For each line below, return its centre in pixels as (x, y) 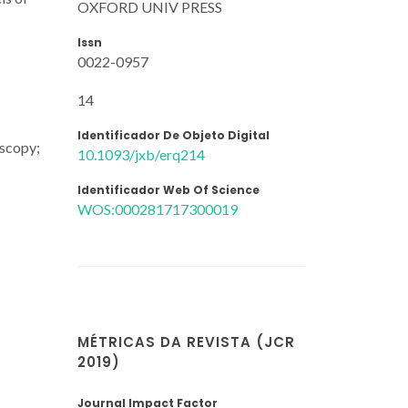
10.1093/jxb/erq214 (141, 154)
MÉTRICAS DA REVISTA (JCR (186, 342)
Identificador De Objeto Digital (173, 135)
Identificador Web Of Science (168, 189)
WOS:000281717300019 (158, 209)
